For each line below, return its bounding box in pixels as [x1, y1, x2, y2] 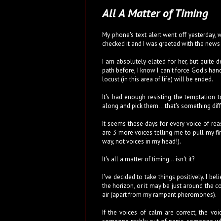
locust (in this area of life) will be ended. [102, 74, 213, 83]
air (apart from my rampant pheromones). [102, 190, 217, 199]
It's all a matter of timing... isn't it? [102, 154, 194, 163]
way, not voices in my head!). [102, 137, 181, 146]
